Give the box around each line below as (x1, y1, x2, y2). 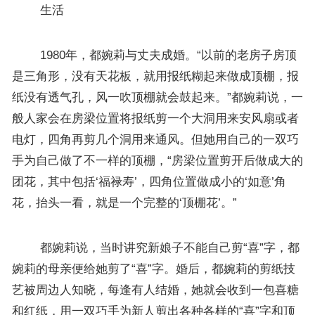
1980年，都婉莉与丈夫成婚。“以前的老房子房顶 (11, 48, 297, 62)
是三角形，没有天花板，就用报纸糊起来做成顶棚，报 (11, 69, 299, 83)
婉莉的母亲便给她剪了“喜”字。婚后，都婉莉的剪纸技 (11, 262, 295, 276)
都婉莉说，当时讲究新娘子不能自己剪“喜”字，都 (11, 240, 300, 255)
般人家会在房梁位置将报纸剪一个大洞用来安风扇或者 (11, 111, 299, 125)
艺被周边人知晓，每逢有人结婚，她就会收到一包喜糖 (11, 283, 299, 297)
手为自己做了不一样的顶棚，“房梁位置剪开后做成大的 (11, 153, 303, 167)
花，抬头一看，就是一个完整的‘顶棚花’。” (11, 195, 237, 210)
